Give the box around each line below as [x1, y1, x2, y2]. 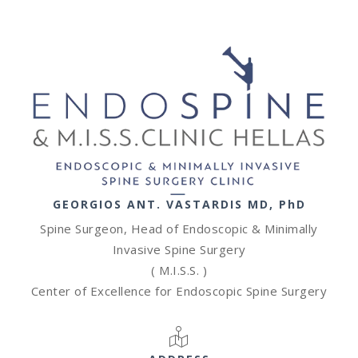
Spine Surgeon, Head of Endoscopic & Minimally [40, 221, 318, 237]
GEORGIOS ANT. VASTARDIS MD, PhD [52, 197, 306, 212]
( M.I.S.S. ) [151, 262, 207, 278]
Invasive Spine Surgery [112, 241, 246, 257]
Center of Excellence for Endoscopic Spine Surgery [30, 283, 328, 299]
